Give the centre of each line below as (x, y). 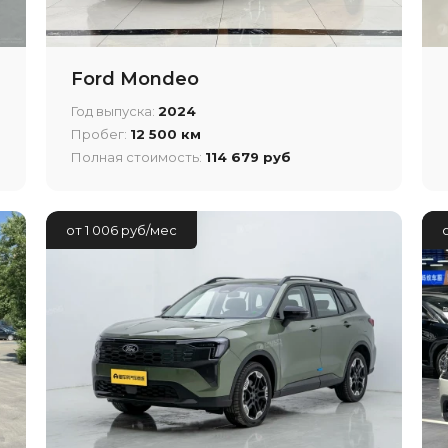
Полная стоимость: (137, 156)
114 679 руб (247, 156)
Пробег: (100, 133)
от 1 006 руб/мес (121, 229)
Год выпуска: (114, 110)
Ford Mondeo (134, 78)
